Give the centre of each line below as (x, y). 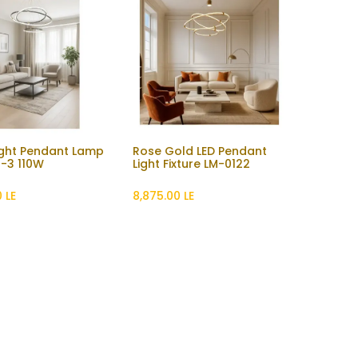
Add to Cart (37, 159)
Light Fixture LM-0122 (192, 163)
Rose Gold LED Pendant (200, 151)
